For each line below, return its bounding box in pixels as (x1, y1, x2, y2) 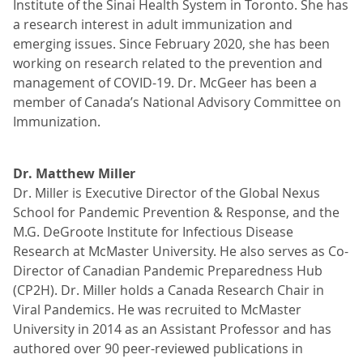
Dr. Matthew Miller (13, 164, 135, 182)
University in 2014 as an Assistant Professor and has (13, 320, 331, 338)
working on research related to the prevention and (13, 54, 322, 72)
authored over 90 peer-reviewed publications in (13, 340, 303, 357)
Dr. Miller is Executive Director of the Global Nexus (13, 184, 320, 202)
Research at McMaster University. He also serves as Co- (13, 242, 348, 260)
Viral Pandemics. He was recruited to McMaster (13, 301, 301, 318)
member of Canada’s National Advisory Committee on (13, 93, 341, 111)
